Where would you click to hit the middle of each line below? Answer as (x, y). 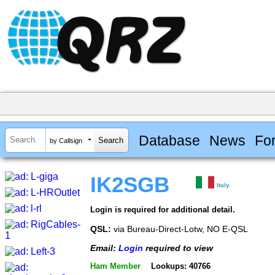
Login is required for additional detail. (163, 210)
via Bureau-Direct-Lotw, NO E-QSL (180, 229)
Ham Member (115, 266)
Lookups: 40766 (180, 266)
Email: (104, 248)
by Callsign (66, 140)
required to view (178, 248)
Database (169, 140)
